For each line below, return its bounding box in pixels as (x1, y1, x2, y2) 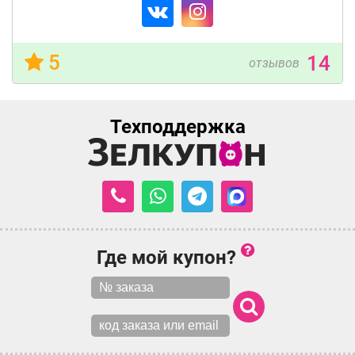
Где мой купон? (97, 246, 241, 269)
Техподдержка (109, 115, 246, 138)
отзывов (249, 55, 300, 71)
